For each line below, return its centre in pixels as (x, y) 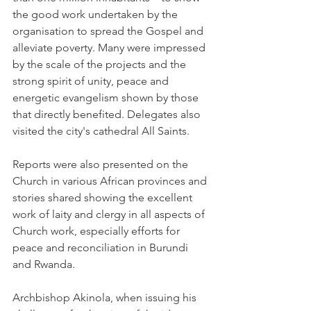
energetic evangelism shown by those (107, 98)
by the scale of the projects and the (101, 64)
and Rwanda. (44, 264)
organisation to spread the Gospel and (109, 31)
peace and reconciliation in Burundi (102, 247)
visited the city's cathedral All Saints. (101, 131)
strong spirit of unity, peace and (92, 81)
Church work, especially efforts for (98, 231)
